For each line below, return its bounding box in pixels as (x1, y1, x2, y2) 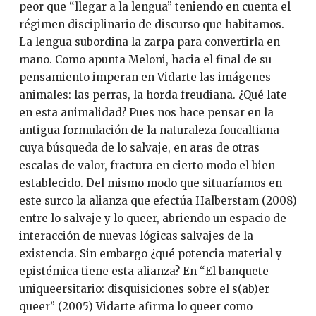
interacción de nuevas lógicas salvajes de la (18, 229, 253, 243)
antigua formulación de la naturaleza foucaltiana (18, 123, 279, 138)
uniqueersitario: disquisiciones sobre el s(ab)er (18, 282, 269, 296)
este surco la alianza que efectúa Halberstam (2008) (18, 194, 297, 208)
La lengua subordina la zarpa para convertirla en (18, 35, 280, 49)
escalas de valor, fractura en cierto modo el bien (18, 159, 275, 173)
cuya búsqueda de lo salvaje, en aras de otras (18, 141, 260, 155)
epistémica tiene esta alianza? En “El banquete (18, 265, 269, 279)
